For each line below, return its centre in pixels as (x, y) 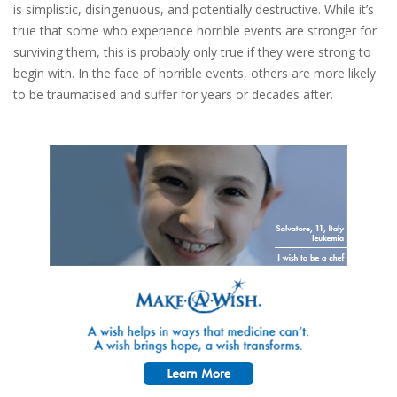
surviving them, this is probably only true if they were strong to (192, 52)
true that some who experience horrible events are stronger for (195, 31)
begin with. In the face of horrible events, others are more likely (195, 73)
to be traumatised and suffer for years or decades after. (173, 94)
